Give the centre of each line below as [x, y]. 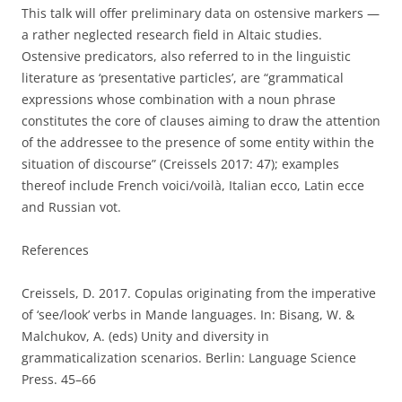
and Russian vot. [71, 206]
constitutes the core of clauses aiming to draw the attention [201, 120]
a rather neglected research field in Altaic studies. [172, 34]
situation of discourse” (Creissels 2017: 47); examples [180, 163]
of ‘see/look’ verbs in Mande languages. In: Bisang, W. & [188, 314]
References [55, 249]
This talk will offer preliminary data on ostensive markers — [201, 13]
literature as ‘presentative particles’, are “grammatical [183, 77]
